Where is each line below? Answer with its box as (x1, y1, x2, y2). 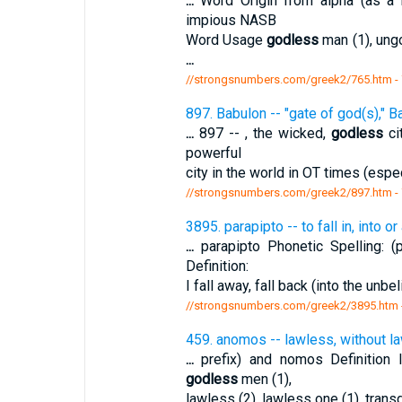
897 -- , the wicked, (193, 125, 332, 142)
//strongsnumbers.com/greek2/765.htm (185, 73, 392, 86)
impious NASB (185, 12, 276, 29)
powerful (185, 144, 241, 162)
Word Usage (185, 31, 267, 48)
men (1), (237, 371, 292, 388)
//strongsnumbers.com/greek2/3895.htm (185, 299, 398, 312)
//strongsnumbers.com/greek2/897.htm (185, 186, 392, 199)
